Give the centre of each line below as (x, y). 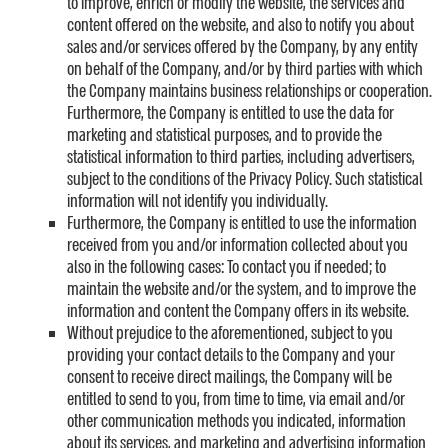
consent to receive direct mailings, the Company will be (229, 377)
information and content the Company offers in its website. (238, 311)
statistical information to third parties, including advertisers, (241, 157)
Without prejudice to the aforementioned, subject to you (230, 333)
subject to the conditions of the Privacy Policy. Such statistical (245, 179)
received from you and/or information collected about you (237, 245)
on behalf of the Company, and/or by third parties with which (245, 69)
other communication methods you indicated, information (236, 421)
